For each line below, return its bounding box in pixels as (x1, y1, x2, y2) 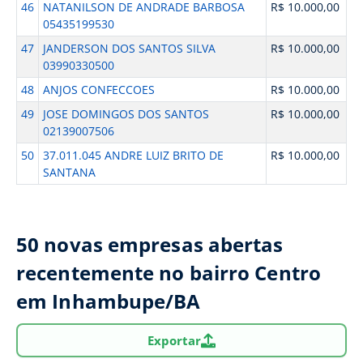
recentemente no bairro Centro (16, 259, 321, 286)
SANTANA (42, 164, 96, 180)
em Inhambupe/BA (16, 288, 201, 314)
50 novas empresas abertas (16, 231, 284, 258)
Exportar (147, 331, 201, 348)
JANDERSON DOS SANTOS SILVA (42, 41, 216, 56)
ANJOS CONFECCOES (42, 82, 155, 97)
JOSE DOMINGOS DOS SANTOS (42, 106, 209, 122)
